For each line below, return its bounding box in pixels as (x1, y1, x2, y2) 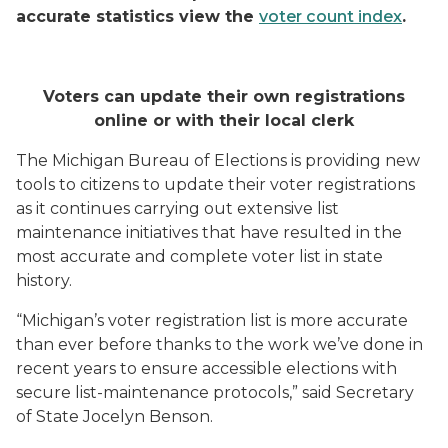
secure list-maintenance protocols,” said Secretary (16, 383, 414, 402)
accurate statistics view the (16, 7, 259, 26)
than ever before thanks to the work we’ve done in (16, 335, 423, 354)
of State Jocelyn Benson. (16, 407, 213, 426)
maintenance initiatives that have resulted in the (16, 223, 402, 242)
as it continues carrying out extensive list (16, 199, 339, 218)
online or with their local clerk (94, 111, 354, 130)
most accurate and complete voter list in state (16, 247, 383, 266)
